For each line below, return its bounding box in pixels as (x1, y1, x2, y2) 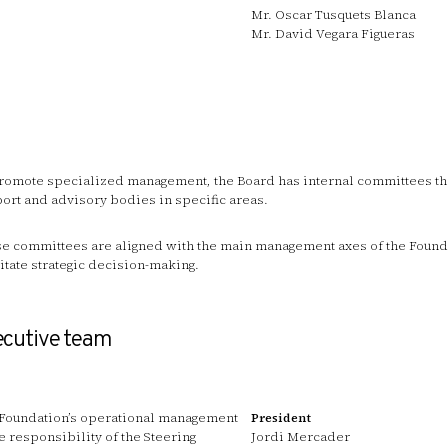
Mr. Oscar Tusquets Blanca (251, 6, 417, 24)
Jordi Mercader (251, 427, 351, 445)
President (251, 408, 312, 426)
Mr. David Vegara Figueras (251, 25, 416, 43)
